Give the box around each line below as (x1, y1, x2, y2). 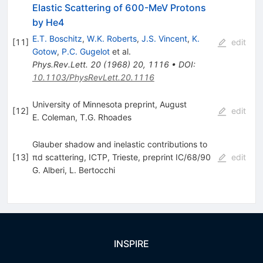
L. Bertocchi (69, 164, 115, 175)
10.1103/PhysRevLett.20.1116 (32, 72, 154, 82)
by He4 (32, 16, 65, 28)
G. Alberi (32, 164, 65, 175)
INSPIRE (114, 238, 149, 249)
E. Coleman (32, 112, 75, 122)
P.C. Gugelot (61, 46, 110, 56)
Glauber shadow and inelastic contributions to (32, 139, 207, 149)
